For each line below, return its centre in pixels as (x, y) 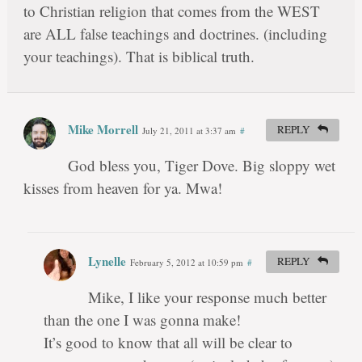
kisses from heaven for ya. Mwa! (122, 188)
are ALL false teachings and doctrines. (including (175, 34)
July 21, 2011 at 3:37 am (189, 131)
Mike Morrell (103, 130)
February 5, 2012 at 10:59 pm (186, 263)
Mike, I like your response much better (207, 297)
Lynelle (107, 261)
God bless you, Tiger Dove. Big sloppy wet (201, 166)
